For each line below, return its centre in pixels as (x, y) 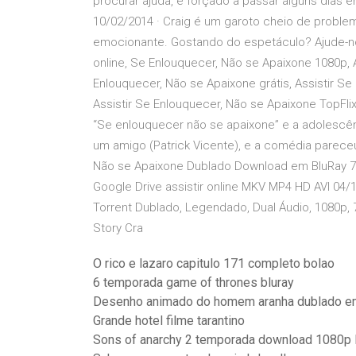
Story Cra (118, 228)
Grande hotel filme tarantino (169, 321)
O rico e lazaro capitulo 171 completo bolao (214, 263)
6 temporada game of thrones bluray (193, 282)
